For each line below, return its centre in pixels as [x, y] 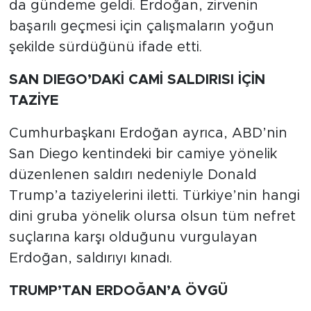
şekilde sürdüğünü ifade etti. [105, 47]
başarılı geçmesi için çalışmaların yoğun [141, 26]
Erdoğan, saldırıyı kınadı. [90, 258]
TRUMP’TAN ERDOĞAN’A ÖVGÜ [118, 291]
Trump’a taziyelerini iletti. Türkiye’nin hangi [154, 195]
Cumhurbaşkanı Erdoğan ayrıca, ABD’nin [148, 133]
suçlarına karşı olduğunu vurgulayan [133, 237]
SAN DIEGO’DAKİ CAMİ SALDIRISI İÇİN [137, 79]
